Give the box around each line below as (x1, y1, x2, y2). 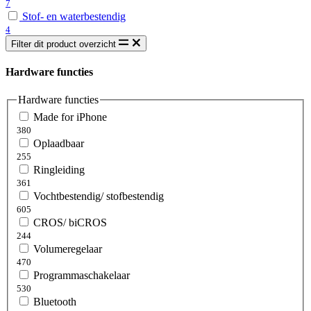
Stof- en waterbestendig (22, 10, 126, 22)
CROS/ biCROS (33, 217, 107, 229)
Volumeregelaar (33, 243, 102, 255)
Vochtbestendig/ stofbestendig (33, 190, 164, 203)
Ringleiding (33, 164, 85, 176)
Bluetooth (33, 296, 76, 308)
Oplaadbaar (33, 137, 84, 150)
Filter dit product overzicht (11, 38, 119, 49)
